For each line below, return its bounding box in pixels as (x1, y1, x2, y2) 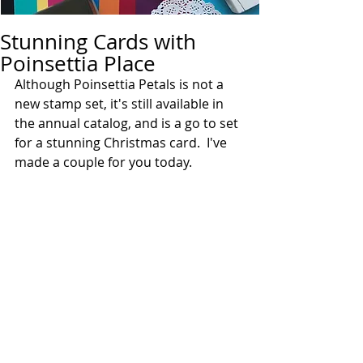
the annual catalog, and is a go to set (15, 114, 241, 132)
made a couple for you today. (15, 153, 195, 171)
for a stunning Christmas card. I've (15, 134, 230, 152)
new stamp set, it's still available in (15, 95, 227, 113)
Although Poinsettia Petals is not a (15, 75, 227, 93)
